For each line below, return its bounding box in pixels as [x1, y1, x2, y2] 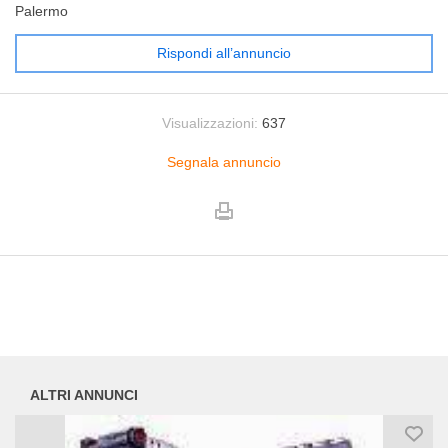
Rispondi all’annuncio [157, 45, 291, 61]
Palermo [15, 3, 68, 19]
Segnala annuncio [167, 154, 281, 170]
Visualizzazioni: [162, 115, 258, 131]
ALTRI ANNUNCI [30, 387, 138, 404]
